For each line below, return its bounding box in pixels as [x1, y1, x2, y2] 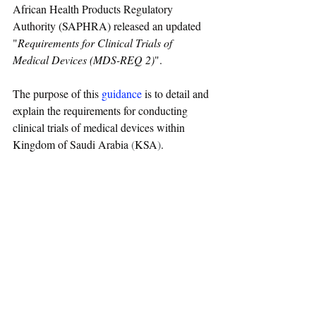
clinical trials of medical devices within [13, 120, 188, 135]
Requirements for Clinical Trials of [18, 35, 175, 50]
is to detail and [142, 86, 212, 101]
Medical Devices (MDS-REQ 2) [13, 52, 154, 67]
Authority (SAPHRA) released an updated [13, 18, 204, 33]
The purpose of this [13, 86, 102, 101]
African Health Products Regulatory [13, 1, 176, 16]
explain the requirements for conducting [13, 103, 190, 118]
